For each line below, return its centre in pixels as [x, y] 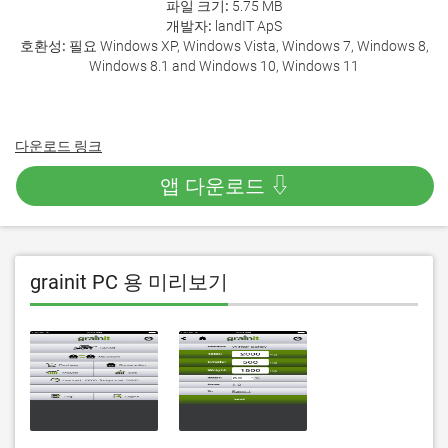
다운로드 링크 [58, 146]
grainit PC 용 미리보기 [129, 282]
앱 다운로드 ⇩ [225, 186]
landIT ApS [247, 26]
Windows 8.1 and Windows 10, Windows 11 [224, 66]
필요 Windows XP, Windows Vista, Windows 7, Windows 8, [247, 46]
